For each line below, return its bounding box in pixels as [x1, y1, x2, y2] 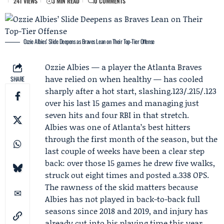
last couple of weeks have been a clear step [45, 145, 204, 156]
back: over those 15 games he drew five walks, [45, 157, 215, 168]
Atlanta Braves [147, 61, 202, 72]
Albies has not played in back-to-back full [45, 193, 200, 204]
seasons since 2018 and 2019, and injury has [45, 205, 208, 216]
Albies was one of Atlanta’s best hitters [45, 121, 190, 132]
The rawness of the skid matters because [45, 181, 198, 192]
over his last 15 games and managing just [45, 97, 199, 108]
